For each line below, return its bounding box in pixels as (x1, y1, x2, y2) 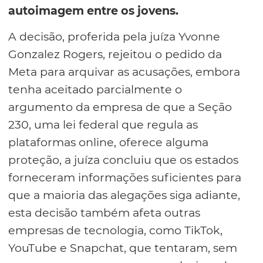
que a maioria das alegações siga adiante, (8, 188, 240, 203)
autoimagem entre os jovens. (8, 4, 178, 18)
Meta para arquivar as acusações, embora (8, 65, 240, 79)
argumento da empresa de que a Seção (8, 100, 232, 114)
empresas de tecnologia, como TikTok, (8, 223, 222, 238)
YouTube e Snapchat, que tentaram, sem (8, 241, 237, 255)
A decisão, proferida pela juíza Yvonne (8, 29, 220, 44)
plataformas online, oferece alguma (8, 135, 208, 150)
